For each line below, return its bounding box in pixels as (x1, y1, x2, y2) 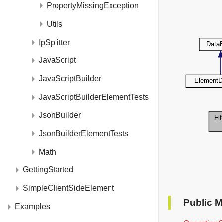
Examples (15, 202, 50, 211)
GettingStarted (23, 166, 73, 174)
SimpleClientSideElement (23, 184, 114, 193)
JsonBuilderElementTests (39, 129, 128, 138)
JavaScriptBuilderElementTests (39, 93, 149, 102)
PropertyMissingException (47, 1, 139, 10)
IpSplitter (39, 38, 70, 47)
